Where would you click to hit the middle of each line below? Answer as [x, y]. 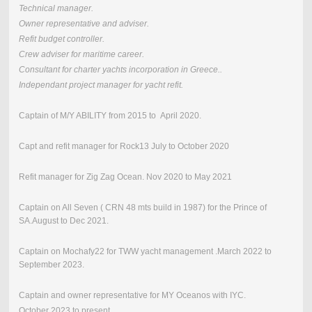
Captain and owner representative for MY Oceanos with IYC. [132, 296]
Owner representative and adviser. [84, 24]
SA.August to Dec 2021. [63, 221]
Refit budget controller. [62, 39]
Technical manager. [56, 9]
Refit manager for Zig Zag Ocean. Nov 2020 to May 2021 [125, 177]
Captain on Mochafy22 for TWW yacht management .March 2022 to [145, 252]
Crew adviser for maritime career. [81, 55]
